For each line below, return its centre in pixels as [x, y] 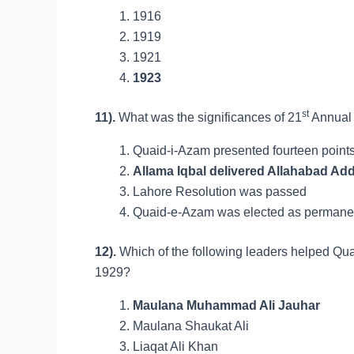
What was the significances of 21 [210, 117]
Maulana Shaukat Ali [191, 326]
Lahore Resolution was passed [220, 192]
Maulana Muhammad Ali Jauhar [226, 305]
